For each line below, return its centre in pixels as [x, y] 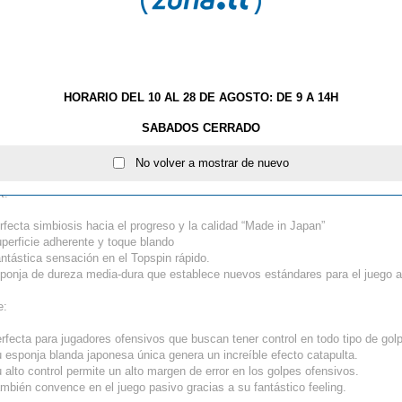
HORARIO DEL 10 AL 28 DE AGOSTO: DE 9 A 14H [201, 97]
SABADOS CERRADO [201, 128]
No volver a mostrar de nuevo [207, 163]
